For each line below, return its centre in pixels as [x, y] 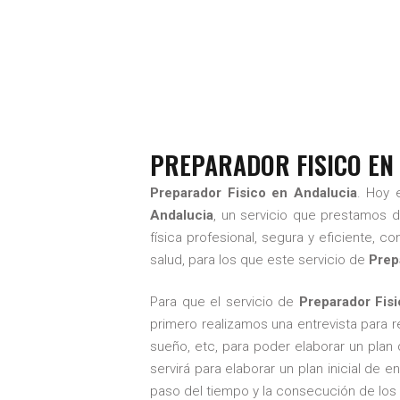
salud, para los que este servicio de [259, 260]
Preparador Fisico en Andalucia [254, 193]
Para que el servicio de [225, 302]
